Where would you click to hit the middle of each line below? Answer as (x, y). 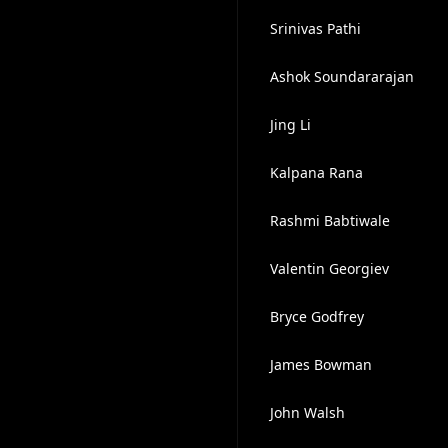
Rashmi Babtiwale (329, 220)
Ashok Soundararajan (341, 76)
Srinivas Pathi (315, 28)
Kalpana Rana (316, 172)
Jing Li (290, 124)
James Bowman (320, 364)
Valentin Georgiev (329, 268)
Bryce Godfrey (316, 316)
